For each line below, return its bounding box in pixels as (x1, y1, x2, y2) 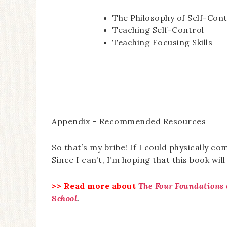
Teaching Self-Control (112, 25, 204, 35)
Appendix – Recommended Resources (52, 116, 206, 126)
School (52, 193, 77, 203)
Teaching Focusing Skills (112, 37, 212, 47)
